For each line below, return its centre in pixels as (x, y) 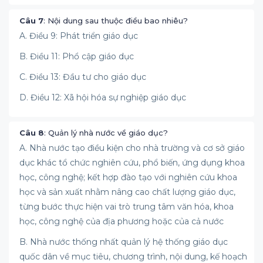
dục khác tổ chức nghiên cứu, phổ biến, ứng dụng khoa (132, 163)
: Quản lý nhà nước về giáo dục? (106, 133)
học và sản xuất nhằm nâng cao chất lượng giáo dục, (127, 192)
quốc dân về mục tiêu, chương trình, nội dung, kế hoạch (133, 257)
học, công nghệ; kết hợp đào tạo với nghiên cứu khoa (128, 177)
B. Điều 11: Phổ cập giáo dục (77, 56)
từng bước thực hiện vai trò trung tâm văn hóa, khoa (127, 207)
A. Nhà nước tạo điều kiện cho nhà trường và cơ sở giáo (132, 148)
